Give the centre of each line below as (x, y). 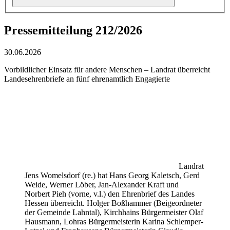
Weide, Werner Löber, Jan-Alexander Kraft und (102, 185)
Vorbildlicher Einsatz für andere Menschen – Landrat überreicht (107, 70)
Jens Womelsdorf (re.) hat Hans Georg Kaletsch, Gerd (112, 176)
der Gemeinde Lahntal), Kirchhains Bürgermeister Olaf (114, 213)
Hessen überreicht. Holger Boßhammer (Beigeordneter (113, 203)
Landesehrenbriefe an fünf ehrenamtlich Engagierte (87, 79)
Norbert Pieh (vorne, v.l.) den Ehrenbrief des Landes (110, 194)
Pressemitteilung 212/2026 (73, 31)
